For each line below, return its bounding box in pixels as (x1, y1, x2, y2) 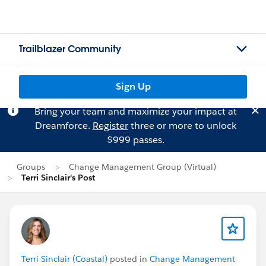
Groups (17, 161, 45, 172)
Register (92, 119, 128, 132)
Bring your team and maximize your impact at (34, 105, 237, 118)
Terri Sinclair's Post (21, 172, 95, 183)
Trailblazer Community (19, 43, 121, 55)
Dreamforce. (34, 119, 93, 132)
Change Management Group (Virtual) (69, 161, 216, 172)
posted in (107, 254, 150, 264)
